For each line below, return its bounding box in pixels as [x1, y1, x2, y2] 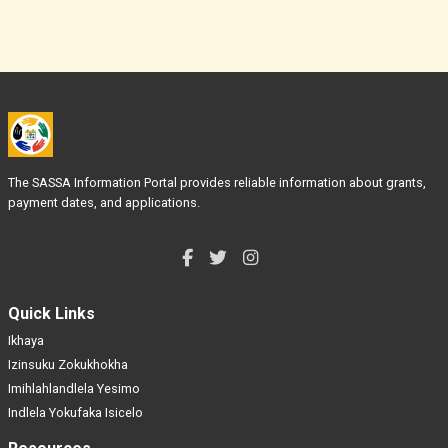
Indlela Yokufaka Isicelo [8, 405, 143, 420]
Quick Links [8, 304, 95, 323]
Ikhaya [8, 333, 44, 348]
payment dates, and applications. [8, 195, 200, 210]
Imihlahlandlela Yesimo [8, 381, 140, 396]
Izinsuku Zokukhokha [8, 357, 128, 372]
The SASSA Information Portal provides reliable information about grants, [8, 175, 426, 190]
